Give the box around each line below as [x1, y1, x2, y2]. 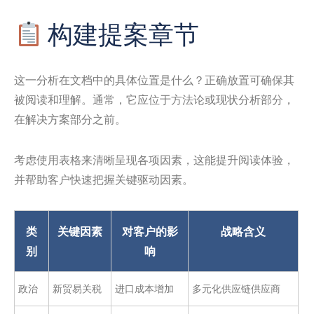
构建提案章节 [43, 17, 200, 51]
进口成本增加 [115, 282, 174, 294]
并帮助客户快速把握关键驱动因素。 [14, 172, 193, 186]
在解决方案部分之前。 [14, 112, 126, 125]
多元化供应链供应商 [192, 282, 280, 294]
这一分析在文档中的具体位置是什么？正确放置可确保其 [14, 73, 294, 86]
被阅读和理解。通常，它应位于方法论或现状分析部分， [14, 93, 294, 106]
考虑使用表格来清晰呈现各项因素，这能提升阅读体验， [14, 153, 294, 166]
